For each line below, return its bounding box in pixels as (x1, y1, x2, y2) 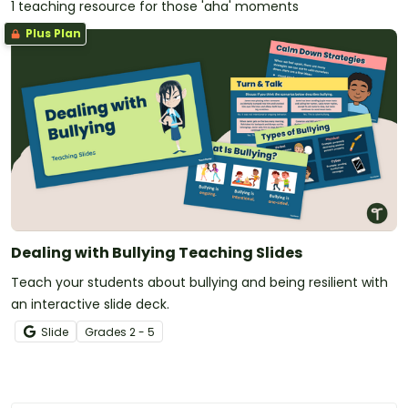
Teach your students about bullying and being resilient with (11, 272, 388, 291)
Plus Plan (23, 25, 81, 41)
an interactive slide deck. (11, 294, 169, 313)
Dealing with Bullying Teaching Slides (11, 241, 302, 263)
